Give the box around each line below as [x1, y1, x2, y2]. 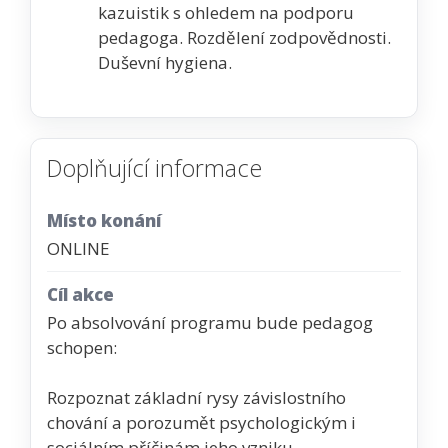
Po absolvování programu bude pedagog [47, 310, 373, 334]
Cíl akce [47, 283, 114, 307]
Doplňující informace [47, 151, 262, 184]
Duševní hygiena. [98, 51, 236, 75]
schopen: [47, 335, 117, 359]
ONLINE [47, 236, 110, 260]
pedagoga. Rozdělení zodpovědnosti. [98, 26, 391, 50]
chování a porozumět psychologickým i [47, 410, 356, 434]
